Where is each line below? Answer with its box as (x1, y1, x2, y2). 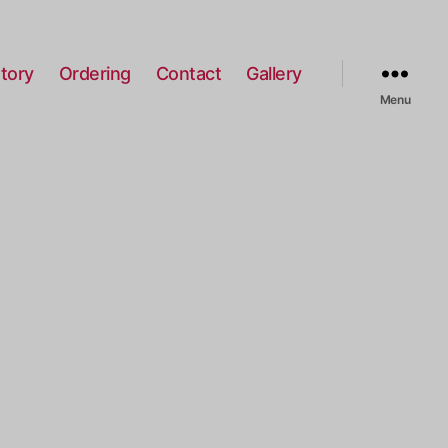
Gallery (246, 62, 302, 84)
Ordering (58, 62, 131, 84)
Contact (155, 62, 222, 84)
